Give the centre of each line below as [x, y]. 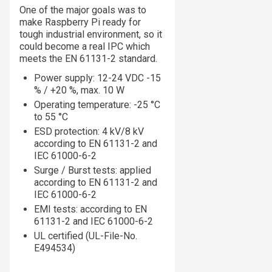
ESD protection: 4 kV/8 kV [89, 132]
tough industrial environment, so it [91, 35]
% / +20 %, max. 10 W [79, 90]
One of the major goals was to [83, 10]
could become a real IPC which [85, 47]
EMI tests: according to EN [90, 209]
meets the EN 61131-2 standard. [88, 59]
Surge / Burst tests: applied [93, 171]
